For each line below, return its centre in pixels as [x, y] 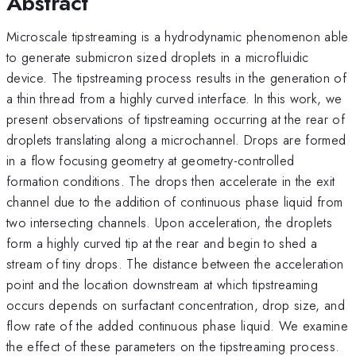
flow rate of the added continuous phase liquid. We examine [177, 325]
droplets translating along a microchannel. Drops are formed [176, 139]
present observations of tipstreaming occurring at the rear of [176, 119]
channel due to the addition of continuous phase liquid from [175, 201]
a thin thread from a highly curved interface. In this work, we [174, 98]
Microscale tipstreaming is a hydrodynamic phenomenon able [178, 36]
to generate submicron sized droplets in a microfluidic [158, 57]
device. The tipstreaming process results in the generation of [176, 77]
